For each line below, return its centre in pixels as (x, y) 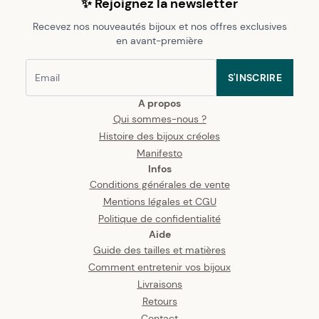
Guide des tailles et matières (159, 250)
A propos (159, 103)
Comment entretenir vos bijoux (159, 267)
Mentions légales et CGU (159, 201)
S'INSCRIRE (255, 77)
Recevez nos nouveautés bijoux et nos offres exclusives (159, 26)
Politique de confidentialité (159, 218)
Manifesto (159, 153)
